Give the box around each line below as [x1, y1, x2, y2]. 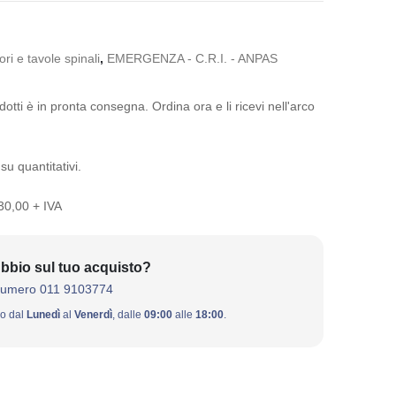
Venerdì [73, 308, 112, 321]
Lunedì [26, 308, 60, 321]
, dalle [111, 308, 144, 321]
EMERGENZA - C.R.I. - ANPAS [106, 52, 278, 66]
